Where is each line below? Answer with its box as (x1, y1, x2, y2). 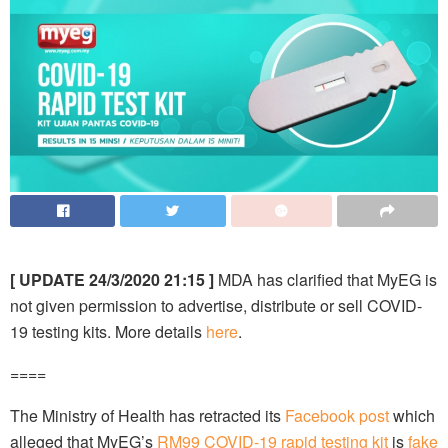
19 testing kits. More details (10, 320, 206, 344)
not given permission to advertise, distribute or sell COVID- (10, 294, 422, 318)
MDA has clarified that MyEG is (218, 268, 437, 292)
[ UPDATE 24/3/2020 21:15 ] (10, 268, 218, 292)
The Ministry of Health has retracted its (10, 404, 285, 428)
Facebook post (285, 404, 389, 428)
